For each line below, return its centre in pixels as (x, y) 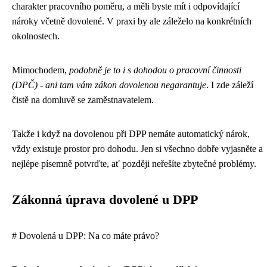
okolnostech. (36, 36)
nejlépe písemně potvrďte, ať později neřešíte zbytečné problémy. (134, 163)
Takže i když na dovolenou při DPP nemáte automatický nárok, (131, 133)
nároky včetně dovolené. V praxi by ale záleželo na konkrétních (132, 21)
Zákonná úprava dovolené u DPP (105, 199)
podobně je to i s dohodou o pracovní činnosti (155, 70)
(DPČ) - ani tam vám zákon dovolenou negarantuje (109, 85)
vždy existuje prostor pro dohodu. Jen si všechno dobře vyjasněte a (137, 148)
